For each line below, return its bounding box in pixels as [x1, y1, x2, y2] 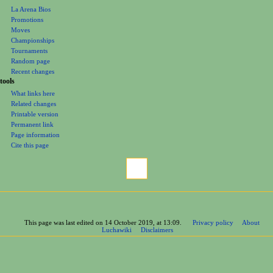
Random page [11, 57, 51, 65]
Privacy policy [192, 219, 233, 227]
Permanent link [11, 120, 54, 128]
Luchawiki [102, 226, 132, 234]
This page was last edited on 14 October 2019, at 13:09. [24, 219, 182, 227]
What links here [11, 89, 55, 97]
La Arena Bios [11, 5, 51, 13]
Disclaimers [141, 226, 174, 234]
